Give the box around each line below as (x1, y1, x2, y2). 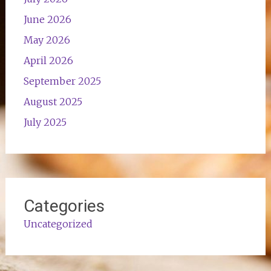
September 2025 (23, 74, 101, 87)
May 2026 (23, 33, 70, 46)
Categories (23, 195, 105, 216)
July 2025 (23, 116, 67, 128)
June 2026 (23, 13, 71, 25)
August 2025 (23, 95, 82, 108)
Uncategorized (23, 217, 93, 230)
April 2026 (23, 54, 73, 67)
